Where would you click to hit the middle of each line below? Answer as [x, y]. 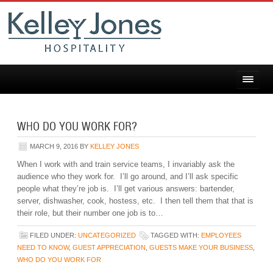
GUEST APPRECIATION [109, 247]
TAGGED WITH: [176, 235]
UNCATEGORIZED [107, 235]
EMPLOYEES [222, 235]
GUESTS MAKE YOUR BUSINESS [201, 247]
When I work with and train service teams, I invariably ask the [126, 164]
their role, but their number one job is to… [90, 213]
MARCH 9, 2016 [54, 146]
